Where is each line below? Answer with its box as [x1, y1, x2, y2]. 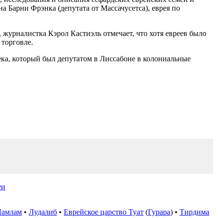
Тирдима [180, 207, 209, 216]
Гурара [148, 207, 170, 216]
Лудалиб [29, 207, 57, 216]
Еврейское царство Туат [64, 207, 144, 216]
